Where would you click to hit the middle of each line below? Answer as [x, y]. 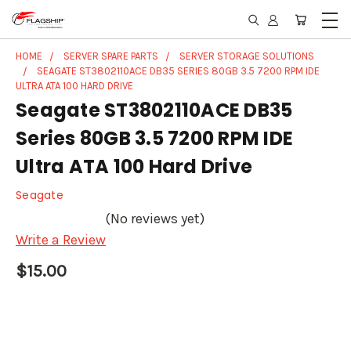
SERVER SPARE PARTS [111, 56]
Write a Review [61, 240]
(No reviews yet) [155, 219]
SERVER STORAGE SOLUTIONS [247, 56]
